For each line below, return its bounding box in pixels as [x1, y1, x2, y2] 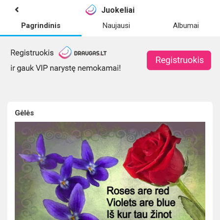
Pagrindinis [21, 21, 61, 30]
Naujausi [103, 21, 131, 30]
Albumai [172, 21, 199, 30]
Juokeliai [101, 5, 135, 15]
